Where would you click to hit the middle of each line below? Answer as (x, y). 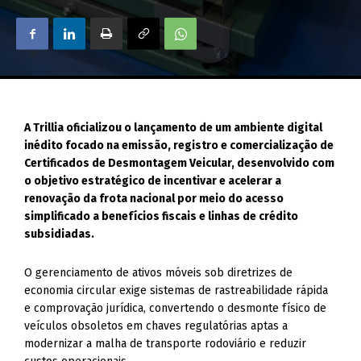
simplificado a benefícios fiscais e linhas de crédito (162, 216)
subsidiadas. (60, 234)
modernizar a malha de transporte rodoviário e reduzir (166, 344)
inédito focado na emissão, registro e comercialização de (179, 145)
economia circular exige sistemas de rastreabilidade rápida (176, 290)
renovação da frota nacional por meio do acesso (154, 199)
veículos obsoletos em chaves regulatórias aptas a (156, 326)
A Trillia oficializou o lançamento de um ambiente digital (174, 128)
